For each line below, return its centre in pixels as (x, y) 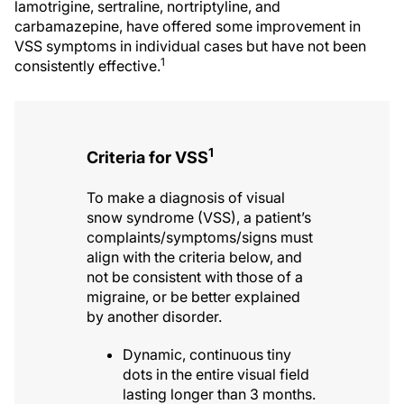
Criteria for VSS (147, 157)
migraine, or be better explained (193, 296)
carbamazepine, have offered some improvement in (188, 26)
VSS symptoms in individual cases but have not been (190, 46)
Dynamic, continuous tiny (207, 354)
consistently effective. (87, 65)
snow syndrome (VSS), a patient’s (199, 217)
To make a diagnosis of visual (186, 197)
